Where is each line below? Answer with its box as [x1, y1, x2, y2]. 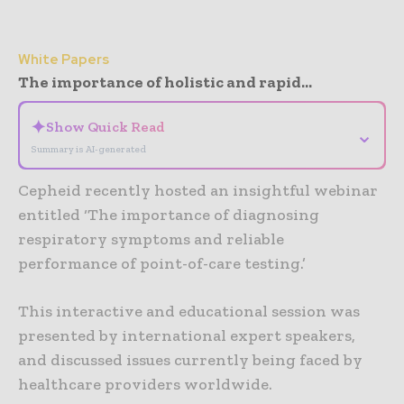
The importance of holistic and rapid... [18, 71, 312, 92]
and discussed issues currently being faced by [18, 349, 363, 370]
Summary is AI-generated [31, 142, 146, 155]
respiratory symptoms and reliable [18, 228, 284, 249]
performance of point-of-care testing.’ [18, 252, 306, 273]
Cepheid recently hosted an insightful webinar [18, 179, 378, 200]
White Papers [18, 50, 109, 69]
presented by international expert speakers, [18, 325, 355, 345]
